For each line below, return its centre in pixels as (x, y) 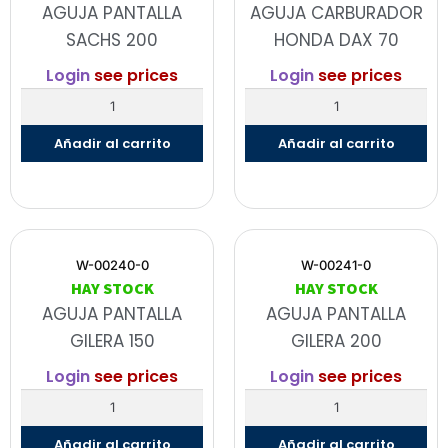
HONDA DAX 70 (336, 39)
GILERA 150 (112, 340)
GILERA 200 (336, 340)
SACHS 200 (112, 39)
